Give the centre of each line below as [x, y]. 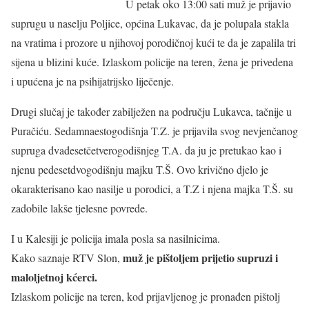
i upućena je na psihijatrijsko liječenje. [92, 81]
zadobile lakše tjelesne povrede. [79, 208]
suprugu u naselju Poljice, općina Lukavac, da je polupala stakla [150, 23]
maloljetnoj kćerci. [54, 277]
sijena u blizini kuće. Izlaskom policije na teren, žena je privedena [152, 62]
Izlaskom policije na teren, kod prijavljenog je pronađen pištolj [146, 296]
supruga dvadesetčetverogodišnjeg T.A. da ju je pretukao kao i [146, 150]
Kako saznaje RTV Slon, [67, 258]
